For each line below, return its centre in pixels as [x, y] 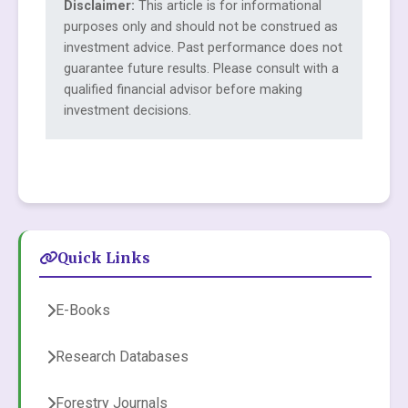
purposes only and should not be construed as [201, 27]
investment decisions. [127, 111]
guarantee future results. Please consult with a [201, 69]
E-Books [83, 310]
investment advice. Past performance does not [203, 48]
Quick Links [104, 258]
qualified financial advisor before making [183, 90]
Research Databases [122, 357]
